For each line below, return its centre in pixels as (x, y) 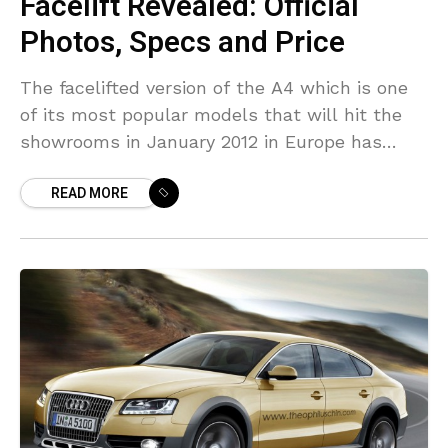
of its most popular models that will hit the (211, 115)
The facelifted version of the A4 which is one (214, 88)
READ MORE (89, 194)
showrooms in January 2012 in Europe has (201, 142)
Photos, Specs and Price (182, 43)
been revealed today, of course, (155, 169)
